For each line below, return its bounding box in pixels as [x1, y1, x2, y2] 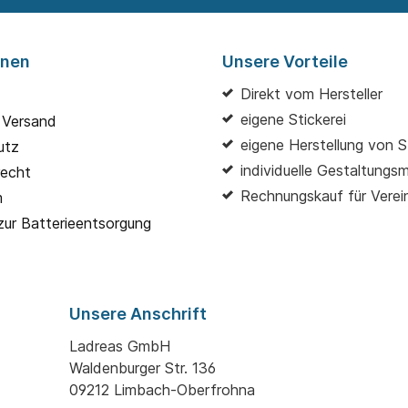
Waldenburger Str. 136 [69, 359, 216, 378]
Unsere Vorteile [222, 52, 348, 72]
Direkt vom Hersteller [240, 85, 382, 104]
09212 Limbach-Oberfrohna [69, 381, 255, 400]
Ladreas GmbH [69, 337, 170, 356]
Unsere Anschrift [69, 304, 207, 324]
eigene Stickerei [240, 110, 346, 129]
